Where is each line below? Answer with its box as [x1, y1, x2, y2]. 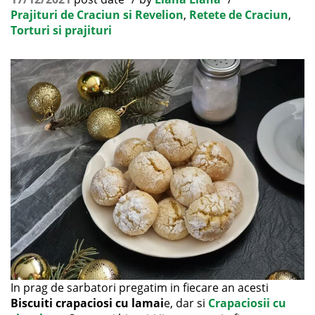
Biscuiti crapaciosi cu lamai [11, 295, 164, 311]
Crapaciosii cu [208, 295, 286, 311]
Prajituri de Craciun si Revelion [11, 7, 184, 22]
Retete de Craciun [189, 7, 288, 22]
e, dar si [164, 295, 205, 311]
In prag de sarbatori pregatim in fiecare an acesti [11, 280, 269, 295]
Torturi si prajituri [11, 22, 112, 38]
